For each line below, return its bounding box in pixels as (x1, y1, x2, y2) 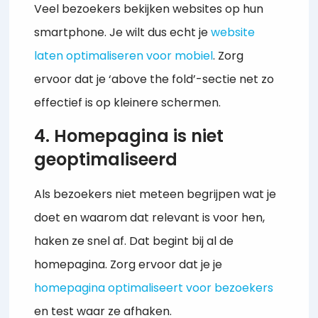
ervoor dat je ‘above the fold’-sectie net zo (34, 70, 275, 87)
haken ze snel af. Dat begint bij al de (34, 233, 234, 250)
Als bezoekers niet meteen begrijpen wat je (34, 186, 277, 203)
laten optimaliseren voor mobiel (34, 47, 214, 64)
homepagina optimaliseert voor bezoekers (34, 280, 274, 297)
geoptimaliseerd (34, 148, 178, 172)
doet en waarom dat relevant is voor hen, (34, 209, 265, 226)
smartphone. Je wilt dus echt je (34, 23, 212, 40)
